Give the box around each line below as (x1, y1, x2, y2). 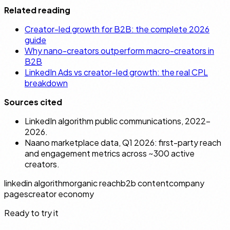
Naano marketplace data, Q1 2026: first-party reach (25, 137, 221, 148)
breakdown (25, 77, 68, 88)
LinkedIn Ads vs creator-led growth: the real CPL (25, 66, 208, 78)
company (169, 177, 204, 188)
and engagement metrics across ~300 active (25, 147, 195, 159)
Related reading (4, 4, 70, 15)
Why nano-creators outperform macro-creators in (25, 45, 214, 56)
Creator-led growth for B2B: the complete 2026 (25, 23, 209, 34)
